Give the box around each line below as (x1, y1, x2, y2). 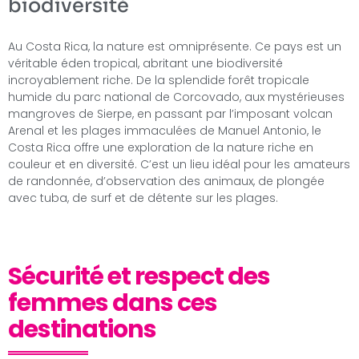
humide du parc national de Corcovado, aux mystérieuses (8, 89, 345, 106)
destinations (8, 312, 156, 346)
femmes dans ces (8, 285, 217, 320)
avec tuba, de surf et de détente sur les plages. (8, 190, 278, 207)
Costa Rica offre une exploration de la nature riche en (8, 139, 313, 156)
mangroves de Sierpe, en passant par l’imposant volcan (8, 106, 333, 123)
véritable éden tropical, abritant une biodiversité (8, 55, 283, 72)
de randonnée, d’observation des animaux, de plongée (8, 173, 325, 190)
